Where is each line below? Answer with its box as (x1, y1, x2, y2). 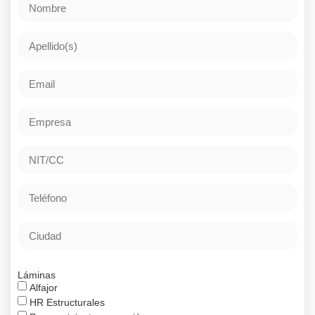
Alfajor (30, 282, 58, 294)
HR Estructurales (30, 297, 105, 309)
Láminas (18, 269, 56, 281)
